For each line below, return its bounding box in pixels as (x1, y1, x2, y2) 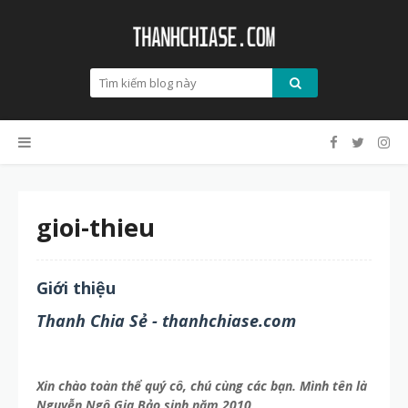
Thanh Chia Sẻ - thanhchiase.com (36, 310, 296, 331)
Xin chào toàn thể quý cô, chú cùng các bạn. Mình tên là (36, 377, 367, 394)
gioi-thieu (36, 210, 155, 244)
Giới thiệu (36, 277, 120, 299)
